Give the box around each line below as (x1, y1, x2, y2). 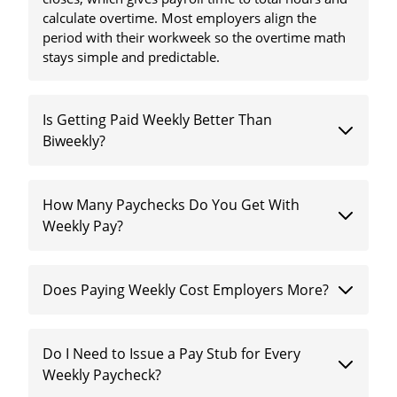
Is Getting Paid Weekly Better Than (43, 110, 273, 130)
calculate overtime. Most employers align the (43, 9, 317, 27)
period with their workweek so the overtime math (43, 28, 346, 47)
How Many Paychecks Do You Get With (43, 195, 300, 215)
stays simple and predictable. (43, 48, 221, 66)
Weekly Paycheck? (43, 365, 162, 385)
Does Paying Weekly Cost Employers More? (43, 280, 330, 300)
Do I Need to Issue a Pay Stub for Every (43, 344, 301, 364)
